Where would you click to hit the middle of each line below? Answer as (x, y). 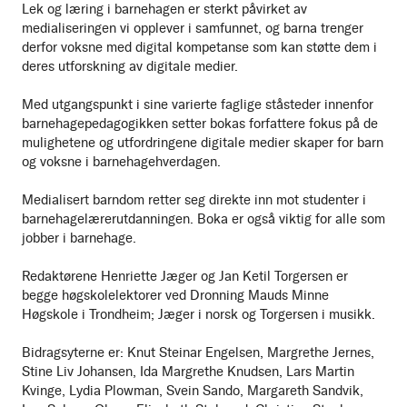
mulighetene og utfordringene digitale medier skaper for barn (203, 143)
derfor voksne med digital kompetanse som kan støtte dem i (199, 48)
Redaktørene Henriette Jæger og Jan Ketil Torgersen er (185, 277)
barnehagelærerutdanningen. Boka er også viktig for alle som (203, 219)
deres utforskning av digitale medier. (130, 67)
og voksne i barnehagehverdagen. (121, 162)
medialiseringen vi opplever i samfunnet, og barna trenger (193, 29)
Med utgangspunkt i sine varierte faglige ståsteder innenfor (198, 105)
